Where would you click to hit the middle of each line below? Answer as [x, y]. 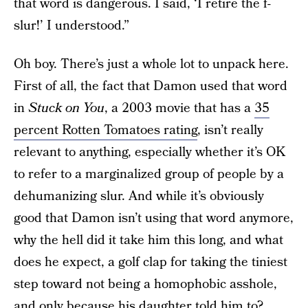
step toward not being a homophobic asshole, [145, 284]
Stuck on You [66, 108]
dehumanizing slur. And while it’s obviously [139, 196]
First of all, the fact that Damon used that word [151, 86]
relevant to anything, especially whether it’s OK [150, 152]
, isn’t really [230, 130]
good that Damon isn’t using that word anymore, [154, 218]
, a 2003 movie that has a [179, 108]
